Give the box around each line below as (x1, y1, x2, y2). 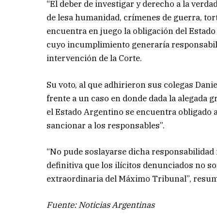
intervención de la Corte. (46, 53, 142, 64)
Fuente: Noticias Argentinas (46, 199, 155, 210)
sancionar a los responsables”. (46, 120, 165, 131)
